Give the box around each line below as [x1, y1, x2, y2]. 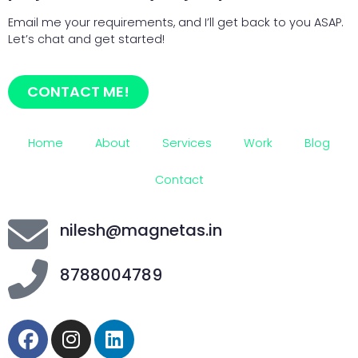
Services [162, 135, 212, 152]
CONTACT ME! [27, 82, 129, 102]
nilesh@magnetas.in [60, 219, 222, 242]
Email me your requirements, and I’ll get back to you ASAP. [8, 14, 344, 31]
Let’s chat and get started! [8, 31, 165, 48]
